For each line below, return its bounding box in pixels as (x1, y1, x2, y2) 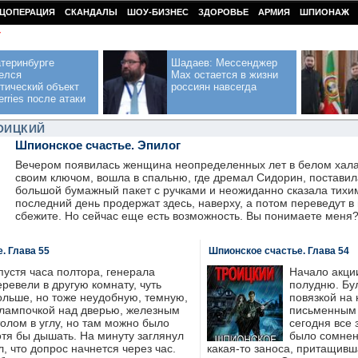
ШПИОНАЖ (300, 7, 349, 17)
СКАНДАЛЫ (65, 7, 117, 17)
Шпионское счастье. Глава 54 (208, 245, 349, 257)
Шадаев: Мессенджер (171, 57, 277, 69)
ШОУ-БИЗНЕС (127, 7, 189, 17)
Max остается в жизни (171, 69, 278, 81)
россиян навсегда (171, 81, 257, 93)
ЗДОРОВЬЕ (198, 7, 249, 17)
